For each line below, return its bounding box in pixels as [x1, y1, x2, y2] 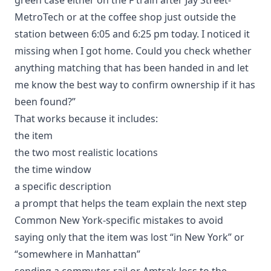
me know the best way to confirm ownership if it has [15, 77, 255, 91]
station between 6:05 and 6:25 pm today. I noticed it [15, 27, 250, 41]
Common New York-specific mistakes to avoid [15, 213, 223, 227]
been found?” [15, 94, 76, 108]
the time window [15, 162, 91, 176]
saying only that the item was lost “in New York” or [15, 230, 244, 244]
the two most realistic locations [15, 145, 158, 159]
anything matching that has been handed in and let [15, 60, 249, 74]
